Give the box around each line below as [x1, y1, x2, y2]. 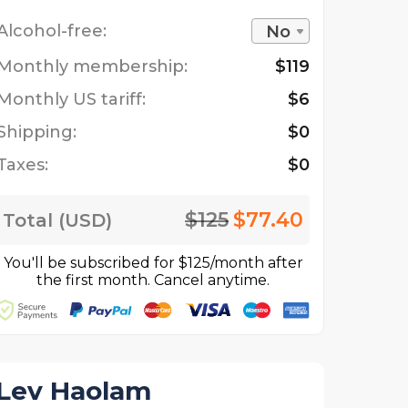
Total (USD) [3, 209, 112, 231]
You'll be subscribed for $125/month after [3, 254, 303, 272]
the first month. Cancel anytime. [36, 271, 270, 290]
